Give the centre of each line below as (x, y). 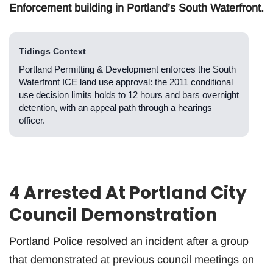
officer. (32, 121)
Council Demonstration (113, 215)
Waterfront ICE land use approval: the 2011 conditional (126, 82)
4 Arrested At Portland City (128, 193)
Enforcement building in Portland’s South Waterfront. (136, 8)
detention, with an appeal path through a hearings (115, 108)
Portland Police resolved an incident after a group (129, 242)
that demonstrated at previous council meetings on (132, 260)
